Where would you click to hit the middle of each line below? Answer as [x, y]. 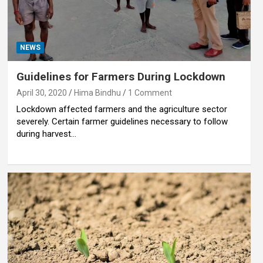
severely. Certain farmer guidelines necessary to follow [122, 122]
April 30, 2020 [41, 93]
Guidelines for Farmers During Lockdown [121, 77]
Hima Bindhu [97, 93]
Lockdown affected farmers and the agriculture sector [122, 109]
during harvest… [46, 134]
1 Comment [150, 93]
